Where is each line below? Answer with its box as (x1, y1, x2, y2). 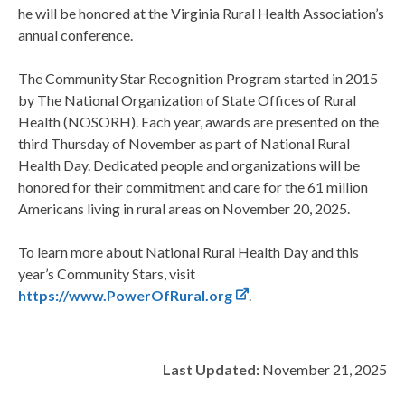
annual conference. (18, 26, 133, 44)
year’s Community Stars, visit (18, 265, 195, 283)
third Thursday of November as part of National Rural (18, 135, 350, 153)
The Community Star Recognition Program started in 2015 (18, 70, 378, 88)
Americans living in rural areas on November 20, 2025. (18, 200, 350, 218)
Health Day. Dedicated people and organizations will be (18, 156, 360, 174)
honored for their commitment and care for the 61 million (18, 178, 368, 196)
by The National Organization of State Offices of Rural (18, 91, 356, 109)
